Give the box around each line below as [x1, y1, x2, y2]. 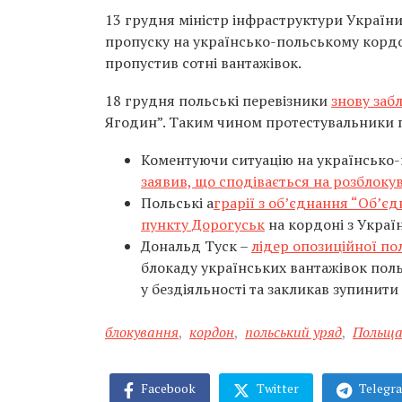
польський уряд [245, 322, 342, 342]
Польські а [141, 193, 214, 213]
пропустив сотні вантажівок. [105, 53, 301, 73]
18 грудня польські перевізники [105, 91, 331, 110]
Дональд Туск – [141, 236, 251, 256]
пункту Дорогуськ [141, 214, 265, 234]
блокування [105, 322, 179, 342]
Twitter [254, 380, 299, 397]
